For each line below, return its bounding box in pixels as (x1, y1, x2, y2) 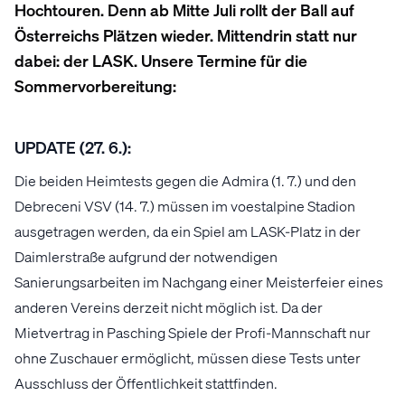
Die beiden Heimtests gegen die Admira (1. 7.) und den (14, 171, 356, 191)
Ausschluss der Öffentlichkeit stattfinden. (14, 373, 278, 393)
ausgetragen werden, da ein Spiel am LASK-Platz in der (14, 221, 361, 241)
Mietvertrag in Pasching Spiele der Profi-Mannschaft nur (14, 323, 371, 343)
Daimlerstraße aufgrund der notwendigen (14, 247, 278, 267)
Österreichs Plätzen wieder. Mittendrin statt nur (14, 24, 357, 46)
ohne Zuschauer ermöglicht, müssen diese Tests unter (14, 348, 361, 368)
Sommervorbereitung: (14, 75, 176, 97)
